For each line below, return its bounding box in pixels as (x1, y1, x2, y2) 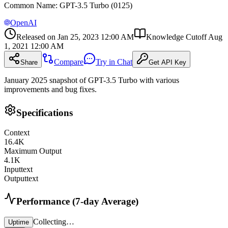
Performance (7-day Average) (16, 196, 138, 207)
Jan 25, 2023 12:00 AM (58, 33, 134, 42)
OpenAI (10, 18, 37, 27)
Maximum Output (4, 146, 62, 155)
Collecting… (33, 217, 74, 226)
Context (4, 128, 30, 137)
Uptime (8, 218, 29, 226)
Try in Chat (96, 58, 132, 67)
